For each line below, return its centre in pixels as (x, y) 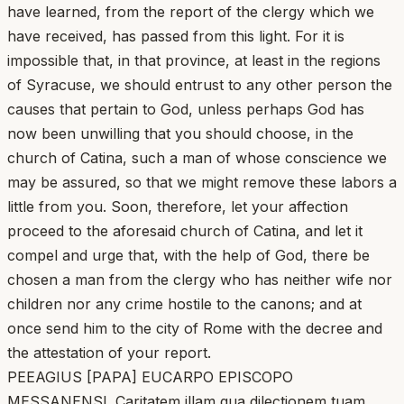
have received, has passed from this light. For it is (176, 36)
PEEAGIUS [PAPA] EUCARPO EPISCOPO (150, 376)
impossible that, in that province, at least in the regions (194, 60)
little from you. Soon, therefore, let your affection (178, 206)
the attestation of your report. (109, 352)
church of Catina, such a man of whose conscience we (197, 157)
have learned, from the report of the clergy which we (191, 11)
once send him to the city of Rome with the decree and (195, 328)
